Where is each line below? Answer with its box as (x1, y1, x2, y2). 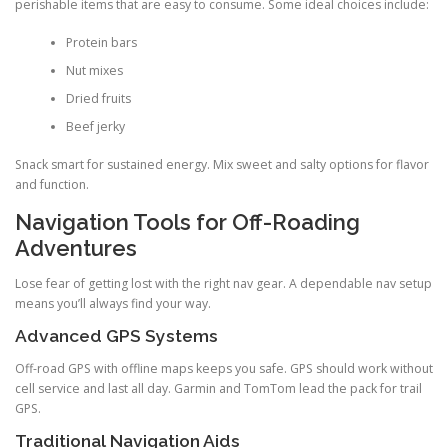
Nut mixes (65, 62, 123, 80)
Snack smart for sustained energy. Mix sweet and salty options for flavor (15, 156, 429, 174)
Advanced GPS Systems (15, 325, 218, 346)
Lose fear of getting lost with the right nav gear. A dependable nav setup (15, 274, 432, 292)
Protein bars (65, 34, 137, 52)
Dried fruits (65, 90, 131, 108)
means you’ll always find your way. (15, 294, 211, 312)
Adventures (15, 234, 137, 261)
